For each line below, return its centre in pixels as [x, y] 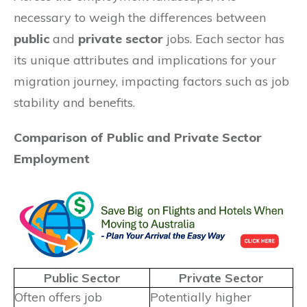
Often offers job [58, 297]
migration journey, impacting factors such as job [151, 81]
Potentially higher [201, 297]
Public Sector [82, 278]
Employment [52, 158]
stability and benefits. [74, 102]
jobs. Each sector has [224, 38]
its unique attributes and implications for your [145, 60]
